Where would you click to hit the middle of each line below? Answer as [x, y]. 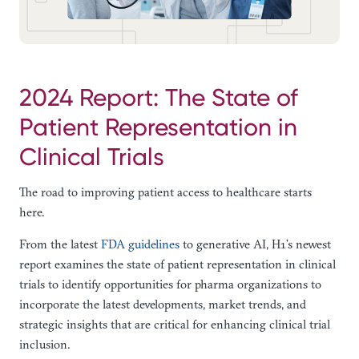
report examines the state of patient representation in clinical [177, 264]
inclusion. [45, 345]
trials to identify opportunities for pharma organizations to [170, 284]
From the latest [60, 244]
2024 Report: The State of [159, 97]
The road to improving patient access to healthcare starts [165, 192]
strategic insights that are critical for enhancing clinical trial [175, 325]
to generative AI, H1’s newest [255, 244]
